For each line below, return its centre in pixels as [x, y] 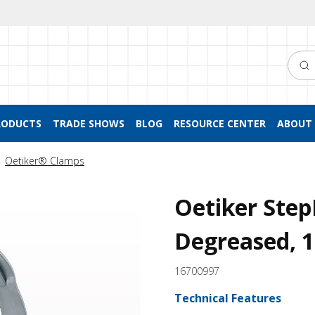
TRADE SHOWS [88, 123]
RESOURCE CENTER [219, 123]
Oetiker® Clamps [45, 161]
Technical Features [228, 298]
